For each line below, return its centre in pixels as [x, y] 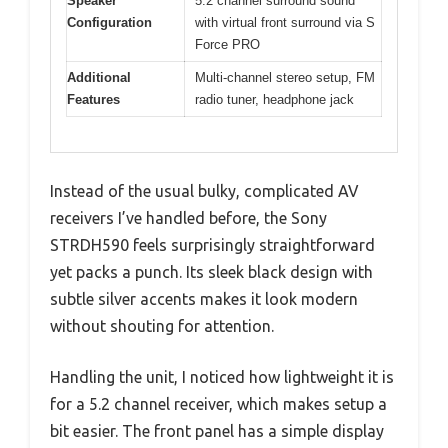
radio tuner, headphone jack [274, 100]
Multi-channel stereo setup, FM [285, 78]
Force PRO [227, 45]
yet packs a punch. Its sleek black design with [211, 271]
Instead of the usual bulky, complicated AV [204, 190]
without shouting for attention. [162, 325]
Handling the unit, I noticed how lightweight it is [222, 376]
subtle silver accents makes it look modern [204, 298]
